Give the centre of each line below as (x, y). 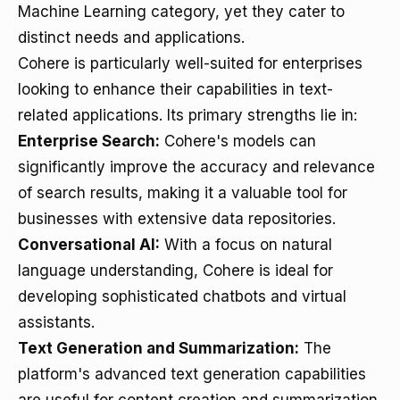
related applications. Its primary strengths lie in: (187, 115)
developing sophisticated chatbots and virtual (182, 296)
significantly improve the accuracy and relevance (196, 167)
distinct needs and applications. (131, 37)
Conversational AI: (89, 245)
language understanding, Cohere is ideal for (175, 271)
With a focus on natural (246, 245)
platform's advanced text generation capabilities (192, 374)
